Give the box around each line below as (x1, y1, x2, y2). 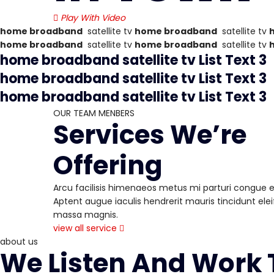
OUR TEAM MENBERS (53, 107, 135, 119)
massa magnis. (53, 209, 118, 221)
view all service (53, 222, 117, 234)
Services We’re (53, 117, 246, 153)
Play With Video (61, 12, 125, 24)
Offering (53, 147, 163, 183)
